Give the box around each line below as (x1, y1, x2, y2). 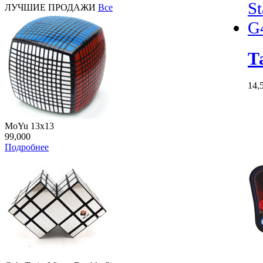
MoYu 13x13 (5, 121, 54, 131)
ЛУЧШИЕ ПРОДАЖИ (5, 2, 98, 12)
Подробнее (5, 142, 49, 152)
